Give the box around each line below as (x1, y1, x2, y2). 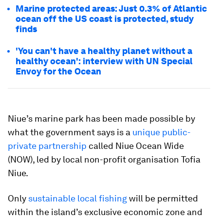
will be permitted (127, 193, 198, 203)
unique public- (132, 127, 191, 137)
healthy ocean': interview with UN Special (16, 56, 193, 66)
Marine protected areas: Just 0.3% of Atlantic (16, 3, 207, 14)
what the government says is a (8, 127, 132, 137)
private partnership (8, 141, 87, 151)
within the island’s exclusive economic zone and (8, 207, 202, 217)
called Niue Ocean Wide (87, 141, 184, 151)
